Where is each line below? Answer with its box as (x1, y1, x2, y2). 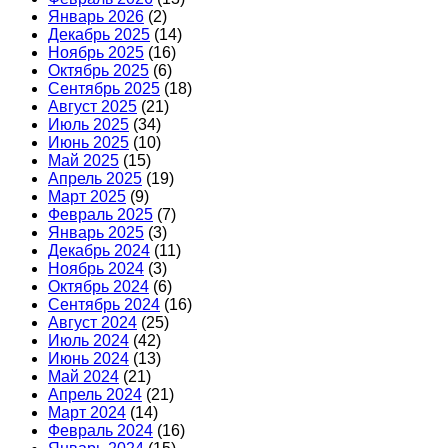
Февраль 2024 (48, 422, 153, 440)
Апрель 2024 (48, 386, 142, 404)
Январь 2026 (48, 8, 144, 26)
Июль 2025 (48, 116, 129, 134)
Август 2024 (48, 314, 137, 332)
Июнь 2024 (48, 350, 129, 368)
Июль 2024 (48, 332, 129, 350)
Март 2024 (48, 404, 126, 422)
